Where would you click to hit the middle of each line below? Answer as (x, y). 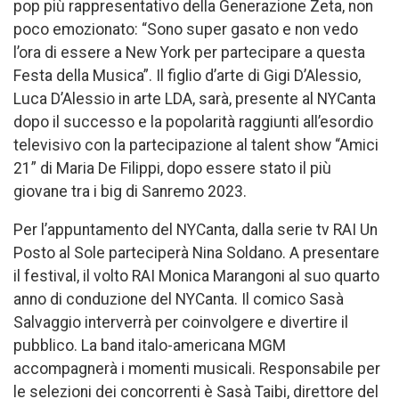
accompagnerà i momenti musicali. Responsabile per (197, 369)
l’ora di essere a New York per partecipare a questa (189, 52)
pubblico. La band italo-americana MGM (150, 346)
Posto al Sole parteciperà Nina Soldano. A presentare (196, 253)
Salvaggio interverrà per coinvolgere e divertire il (181, 323)
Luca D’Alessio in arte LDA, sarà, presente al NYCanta (195, 98)
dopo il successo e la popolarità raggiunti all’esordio (193, 122)
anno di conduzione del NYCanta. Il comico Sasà (179, 300)
